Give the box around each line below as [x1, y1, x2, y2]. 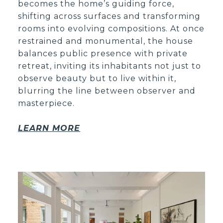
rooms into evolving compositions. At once [18, 23, 205, 33]
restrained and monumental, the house [18, 36, 194, 46]
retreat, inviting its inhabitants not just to [18, 61, 202, 71]
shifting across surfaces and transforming [18, 11, 201, 21]
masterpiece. [18, 98, 75, 108]
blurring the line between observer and [18, 86, 196, 96]
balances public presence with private [18, 48, 188, 58]
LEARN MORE [18, 123, 81, 133]
